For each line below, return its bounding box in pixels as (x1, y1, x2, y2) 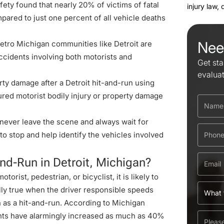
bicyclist (82, 172, 112, 181)
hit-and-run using (90, 78, 154, 87)
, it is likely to (112, 172, 158, 181)
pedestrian (31, 172, 69, 181)
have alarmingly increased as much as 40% (8, 211, 164, 220)
